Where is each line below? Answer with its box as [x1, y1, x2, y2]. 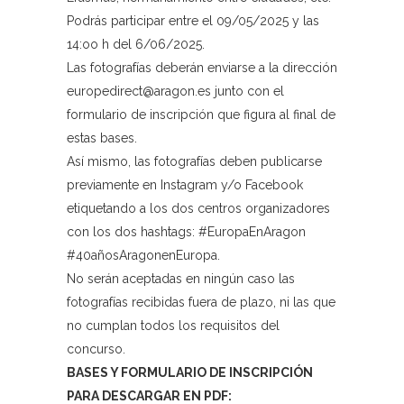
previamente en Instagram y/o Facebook [67, 178, 303, 192]
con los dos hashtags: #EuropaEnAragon [67, 225, 306, 239]
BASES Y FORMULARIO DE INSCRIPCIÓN [67, 365, 313, 380]
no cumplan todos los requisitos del [67, 318, 280, 333]
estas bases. [67, 131, 137, 145]
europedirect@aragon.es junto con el [67, 84, 284, 98]
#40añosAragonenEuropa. [67, 248, 220, 262]
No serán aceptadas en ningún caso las [67, 271, 295, 286]
